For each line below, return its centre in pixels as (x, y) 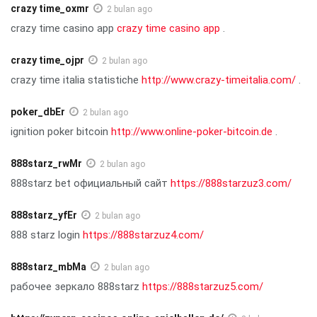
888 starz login (47, 235)
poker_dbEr (38, 111)
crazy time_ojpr (47, 60)
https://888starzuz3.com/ (231, 183)
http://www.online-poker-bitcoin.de (192, 131)
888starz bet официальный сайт (91, 183)
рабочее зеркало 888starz (76, 286)
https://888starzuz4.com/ (143, 235)
